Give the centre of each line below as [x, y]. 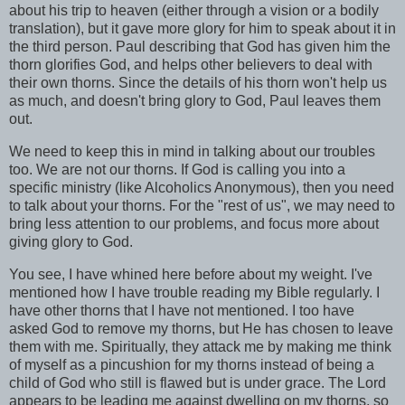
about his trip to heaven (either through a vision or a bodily [194, 10]
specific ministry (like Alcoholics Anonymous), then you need [202, 187]
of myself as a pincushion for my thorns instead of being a [192, 364]
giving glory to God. [71, 241]
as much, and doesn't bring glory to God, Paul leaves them [195, 100]
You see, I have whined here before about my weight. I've [191, 274]
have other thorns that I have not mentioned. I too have [182, 310]
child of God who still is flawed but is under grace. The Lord [198, 382]
